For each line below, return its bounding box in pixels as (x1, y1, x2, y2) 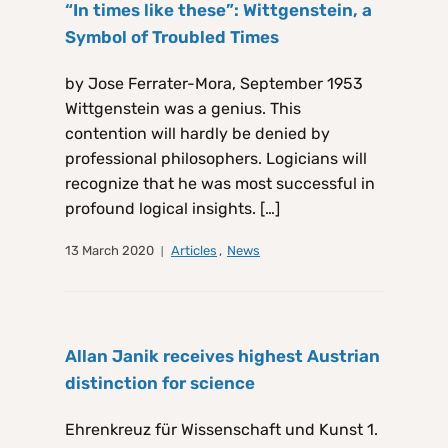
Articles (171, 243, 217, 259)
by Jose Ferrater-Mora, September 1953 (65, 74, 363, 94)
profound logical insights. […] (65, 199, 280, 219)
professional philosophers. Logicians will (65, 149, 367, 169)
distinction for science (65, 373, 255, 394)
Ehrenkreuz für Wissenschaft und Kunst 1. (65, 420, 378, 440)
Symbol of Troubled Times (65, 27, 279, 48)
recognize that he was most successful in (65, 174, 375, 194)
